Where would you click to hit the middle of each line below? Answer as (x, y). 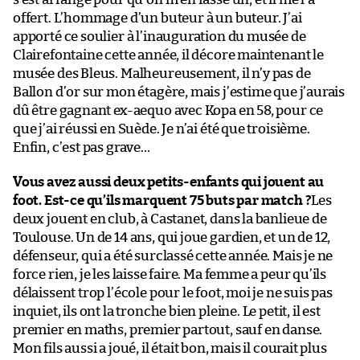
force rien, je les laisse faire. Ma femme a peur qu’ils (170, 274)
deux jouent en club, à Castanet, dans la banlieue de (170, 219)
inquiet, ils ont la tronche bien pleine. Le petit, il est (167, 311)
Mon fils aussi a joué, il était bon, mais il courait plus (170, 348)
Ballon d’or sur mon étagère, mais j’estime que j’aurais (179, 92)
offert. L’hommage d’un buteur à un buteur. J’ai (157, 18)
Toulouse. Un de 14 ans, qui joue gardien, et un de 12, (172, 237)
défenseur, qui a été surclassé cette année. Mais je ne (173, 256)
